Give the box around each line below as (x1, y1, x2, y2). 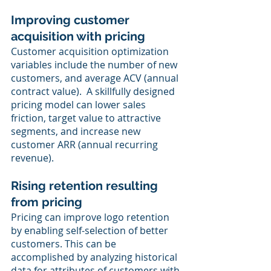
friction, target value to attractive (11, 111, 163, 125)
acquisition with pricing (11, 29, 145, 44)
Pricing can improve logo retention (11, 211, 172, 224)
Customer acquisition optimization (11, 45, 171, 59)
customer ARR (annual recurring (11, 138, 160, 152)
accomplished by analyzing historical (11, 250, 180, 264)
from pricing (11, 195, 82, 210)
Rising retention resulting (11, 178, 161, 194)
